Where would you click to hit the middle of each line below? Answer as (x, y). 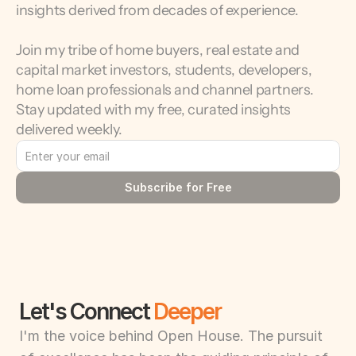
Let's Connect (86, 311)
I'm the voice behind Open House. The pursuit (171, 336)
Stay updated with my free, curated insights (153, 110)
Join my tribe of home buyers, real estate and (158, 50)
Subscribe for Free (178, 187)
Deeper (187, 311)
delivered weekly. (69, 130)
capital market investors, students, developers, (164, 70)
